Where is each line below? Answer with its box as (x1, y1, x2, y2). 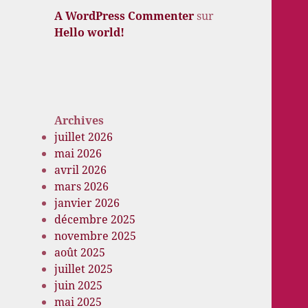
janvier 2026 (54, 195, 120, 211)
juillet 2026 (54, 129, 113, 145)
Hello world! (54, 24, 125, 40)
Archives (54, 113, 104, 129)
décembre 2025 (54, 212, 136, 228)
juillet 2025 (54, 261, 113, 277)
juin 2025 (54, 278, 103, 294)
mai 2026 (54, 146, 102, 162)
